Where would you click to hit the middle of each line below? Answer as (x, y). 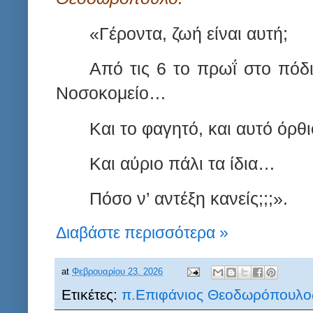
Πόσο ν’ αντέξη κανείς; (176, 199)
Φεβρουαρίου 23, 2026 (117, 272)
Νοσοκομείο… (111, 93)
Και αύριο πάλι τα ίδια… (182, 163)
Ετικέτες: (92, 295)
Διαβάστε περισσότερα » (142, 232)
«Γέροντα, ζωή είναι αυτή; (189, 33)
